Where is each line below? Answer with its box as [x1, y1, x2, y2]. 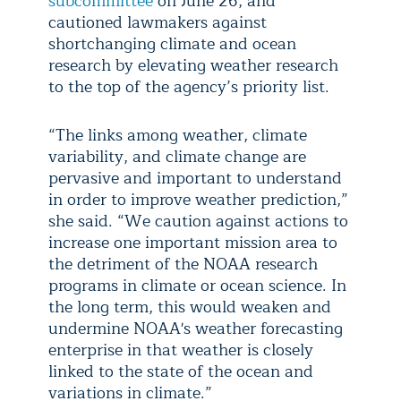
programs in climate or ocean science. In [48, 272, 346, 300]
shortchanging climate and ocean [48, 30, 296, 58]
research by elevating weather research [48, 52, 338, 80]
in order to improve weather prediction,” [48, 186, 348, 214]
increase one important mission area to [48, 229, 337, 257]
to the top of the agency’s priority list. [48, 73, 329, 101]
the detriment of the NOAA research [48, 251, 318, 278]
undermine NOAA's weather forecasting [48, 315, 343, 343]
